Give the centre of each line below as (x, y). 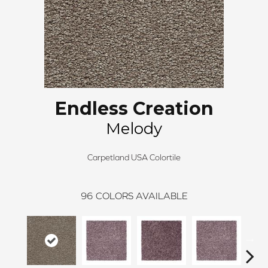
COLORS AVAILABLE (141, 196)
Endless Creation (134, 109)
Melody (134, 129)
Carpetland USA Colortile (134, 158)
